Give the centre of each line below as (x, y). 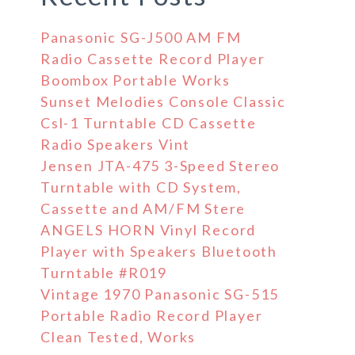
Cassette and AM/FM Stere (143, 208)
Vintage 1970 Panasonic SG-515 (160, 294)
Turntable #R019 (104, 273)
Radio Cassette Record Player (153, 59)
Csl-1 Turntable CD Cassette (149, 123)
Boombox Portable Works (136, 80)
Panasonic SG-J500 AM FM (141, 37)
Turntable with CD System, (141, 187)
